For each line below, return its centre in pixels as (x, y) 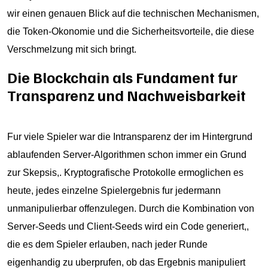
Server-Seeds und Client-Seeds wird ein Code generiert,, (128, 226)
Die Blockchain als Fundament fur (122, 77)
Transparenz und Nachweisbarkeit (127, 95)
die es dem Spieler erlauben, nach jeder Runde (107, 244)
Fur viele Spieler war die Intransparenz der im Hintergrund (130, 137)
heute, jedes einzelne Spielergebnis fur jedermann (114, 191)
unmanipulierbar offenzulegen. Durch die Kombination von (131, 208)
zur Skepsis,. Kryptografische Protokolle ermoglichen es (125, 173)
